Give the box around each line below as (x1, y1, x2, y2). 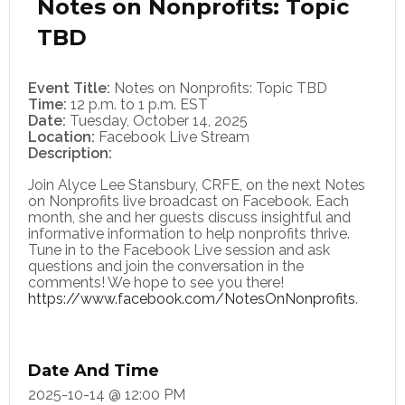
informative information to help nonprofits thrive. (28, 225, 350, 243)
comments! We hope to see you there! (28, 274, 284, 292)
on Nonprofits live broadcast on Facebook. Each (28, 193, 349, 211)
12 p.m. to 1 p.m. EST (71, 96, 208, 113)
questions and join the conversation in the (28, 258, 304, 276)
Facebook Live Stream (95, 128, 250, 146)
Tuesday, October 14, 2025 (70, 112, 248, 129)
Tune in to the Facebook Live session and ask (28, 241, 330, 259)
